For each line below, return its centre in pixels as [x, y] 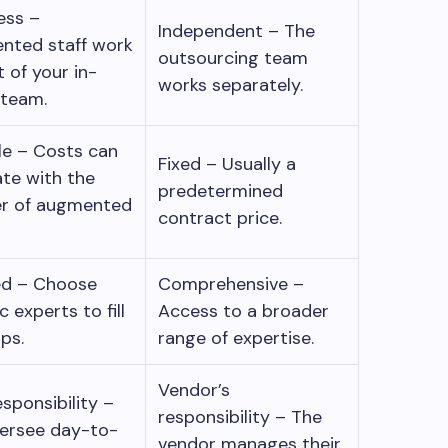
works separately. [235, 84]
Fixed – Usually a [227, 163]
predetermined [220, 190]
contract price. [225, 217]
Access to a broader [243, 310]
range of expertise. [241, 337]
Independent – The [236, 30]
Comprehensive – [231, 283]
